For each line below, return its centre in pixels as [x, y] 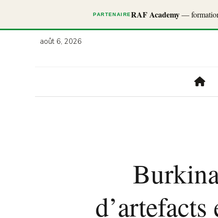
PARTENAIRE [112, 14]
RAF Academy [155, 14]
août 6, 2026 [61, 41]
